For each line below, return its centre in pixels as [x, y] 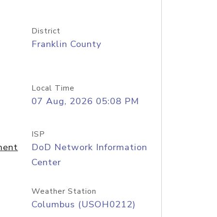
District [46, 31]
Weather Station [64, 191]
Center [46, 162]
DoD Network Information [89, 147]
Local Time [53, 88]
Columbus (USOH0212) [83, 204]
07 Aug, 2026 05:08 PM [85, 101]
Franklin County [66, 44]
